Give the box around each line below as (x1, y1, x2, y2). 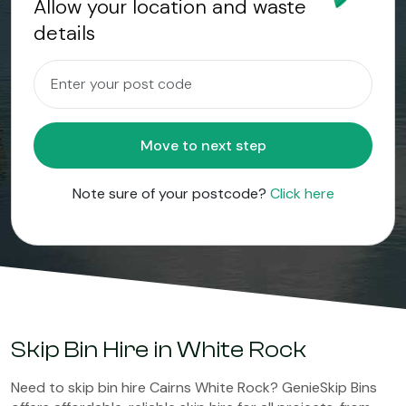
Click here (269, 184, 334, 203)
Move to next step (235, 136, 266, 155)
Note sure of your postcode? (72, 184, 270, 203)
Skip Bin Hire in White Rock (11, 336, 306, 363)
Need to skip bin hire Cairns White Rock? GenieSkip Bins (11, 378, 377, 397)
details (34, 20, 95, 46)
